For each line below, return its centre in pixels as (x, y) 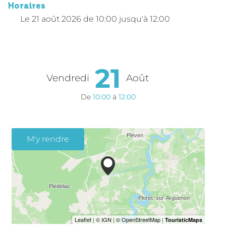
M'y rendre (48, 139)
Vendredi (68, 78)
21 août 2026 (56, 19)
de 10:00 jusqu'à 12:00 (127, 19)
